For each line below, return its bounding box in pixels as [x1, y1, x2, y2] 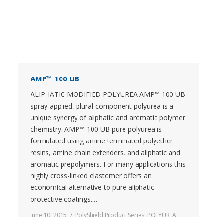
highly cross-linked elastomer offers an [31, 171, 152, 180]
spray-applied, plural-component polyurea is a [31, 101, 173, 110]
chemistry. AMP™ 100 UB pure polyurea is [31, 124, 162, 134]
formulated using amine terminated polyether [31, 136, 173, 145]
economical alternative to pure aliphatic [31, 183, 154, 192]
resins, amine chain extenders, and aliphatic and [31, 148, 180, 157]
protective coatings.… [31, 194, 97, 203]
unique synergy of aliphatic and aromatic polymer [31, 113, 185, 122]
